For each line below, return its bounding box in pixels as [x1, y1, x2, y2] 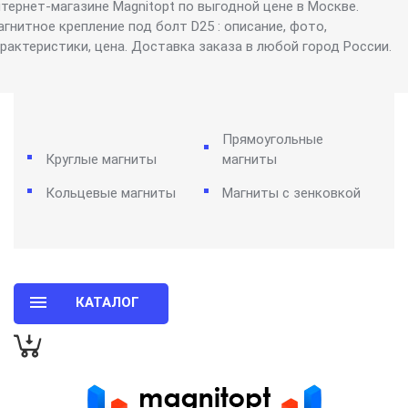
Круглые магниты [46, 151, 157, 168]
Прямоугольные [222, 131, 323, 148]
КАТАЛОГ [75, 294, 139, 311]
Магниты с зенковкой [222, 185, 361, 202]
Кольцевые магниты [46, 185, 176, 202]
